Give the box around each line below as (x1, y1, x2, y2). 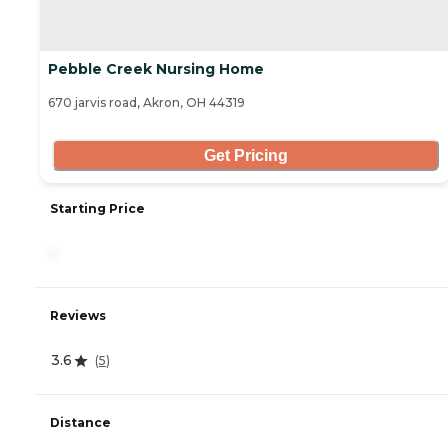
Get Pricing (203, 146, 288, 164)
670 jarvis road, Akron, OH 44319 (48, 95, 245, 111)
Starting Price (50, 201, 145, 217)
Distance (50, 415, 111, 431)
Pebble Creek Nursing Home (48, 60, 264, 79)
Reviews (50, 308, 106, 324)
